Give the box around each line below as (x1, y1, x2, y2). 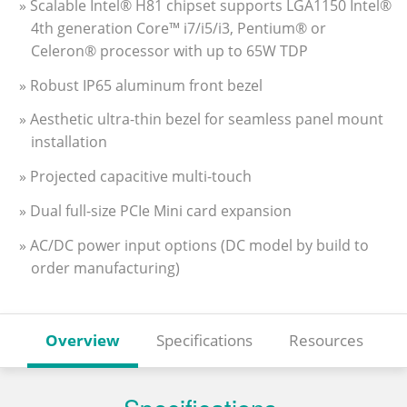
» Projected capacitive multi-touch (19, 166, 252, 187)
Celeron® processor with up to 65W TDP (31, 40, 308, 61)
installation (31, 132, 107, 153)
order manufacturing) (31, 257, 180, 278)
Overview (45, 329, 120, 351)
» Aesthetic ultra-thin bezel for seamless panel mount (19, 109, 383, 130)
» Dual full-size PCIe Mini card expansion (19, 201, 292, 221)
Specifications (156, 329, 253, 351)
